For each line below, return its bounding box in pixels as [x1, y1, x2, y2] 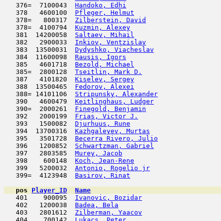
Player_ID [32, 186, 67, 194]
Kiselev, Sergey [75, 75, 134, 83]
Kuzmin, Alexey [75, 24, 130, 31]
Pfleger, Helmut [75, 9, 134, 16]
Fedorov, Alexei [75, 83, 134, 90]
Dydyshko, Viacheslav [75, 46, 154, 53]
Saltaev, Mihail [75, 31, 134, 38]
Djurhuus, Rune [75, 120, 130, 127]
